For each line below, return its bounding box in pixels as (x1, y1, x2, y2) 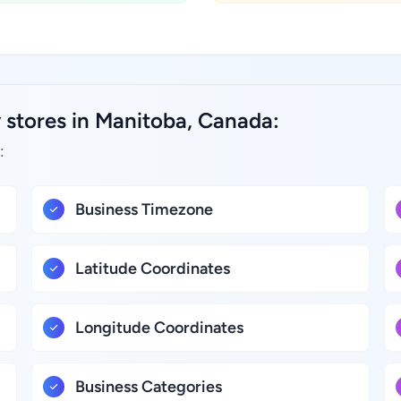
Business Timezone (75, 200, 214, 219)
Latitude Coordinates (75, 259, 231, 278)
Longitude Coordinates (75, 318, 244, 337)
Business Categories (75, 377, 223, 397)
